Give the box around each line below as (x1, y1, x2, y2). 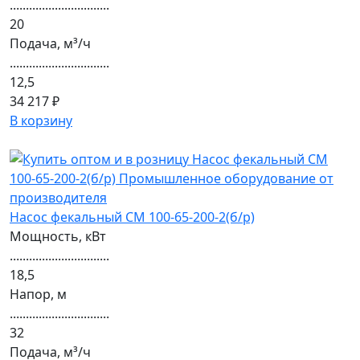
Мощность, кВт (10, 227, 106, 245)
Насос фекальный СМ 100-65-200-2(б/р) (10, 208, 255, 226)
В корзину (10, 112, 72, 129)
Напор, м (10, 285, 67, 303)
